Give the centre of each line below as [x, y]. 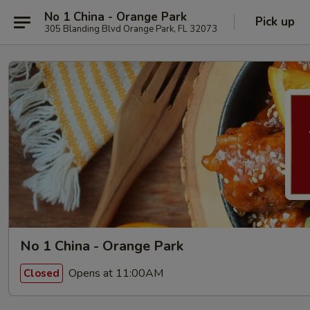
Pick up [275, 22]
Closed [42, 273]
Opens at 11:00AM [115, 273]
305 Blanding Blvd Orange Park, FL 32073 [131, 29]
